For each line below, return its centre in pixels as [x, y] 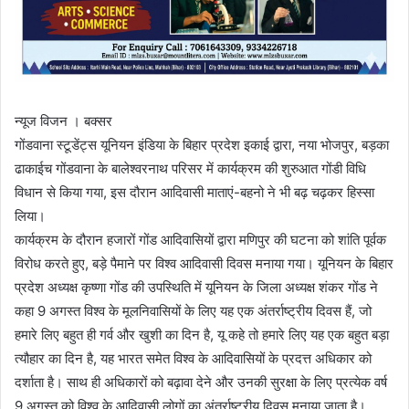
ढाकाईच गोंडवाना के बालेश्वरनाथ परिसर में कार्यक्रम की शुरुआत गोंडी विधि [190, 168]
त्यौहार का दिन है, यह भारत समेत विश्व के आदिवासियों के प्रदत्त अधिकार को [193, 358]
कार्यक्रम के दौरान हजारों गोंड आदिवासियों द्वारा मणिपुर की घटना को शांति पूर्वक [200, 239]
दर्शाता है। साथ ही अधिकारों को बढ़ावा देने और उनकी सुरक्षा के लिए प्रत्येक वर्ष [201, 382]
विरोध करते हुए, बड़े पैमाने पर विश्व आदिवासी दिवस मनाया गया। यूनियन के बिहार [204, 263]
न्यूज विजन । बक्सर [63, 121]
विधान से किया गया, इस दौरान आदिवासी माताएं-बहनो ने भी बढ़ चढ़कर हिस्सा [194, 192]
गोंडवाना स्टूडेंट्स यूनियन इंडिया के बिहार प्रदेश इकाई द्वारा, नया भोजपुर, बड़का [202, 144]
